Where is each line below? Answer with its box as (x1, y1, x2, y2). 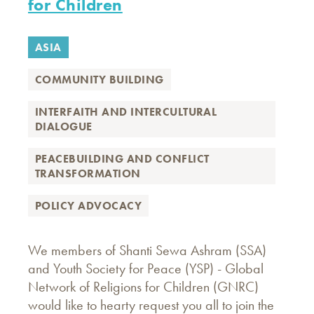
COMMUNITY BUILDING (35, 72, 164, 87)
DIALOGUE (35, 119, 93, 134)
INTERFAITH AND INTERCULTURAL (35, 104, 217, 119)
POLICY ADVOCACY (35, 198, 142, 213)
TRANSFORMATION (35, 166, 141, 181)
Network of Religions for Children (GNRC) (28, 278, 259, 296)
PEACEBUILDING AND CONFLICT (35, 151, 210, 166)
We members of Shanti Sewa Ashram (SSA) (28, 241, 266, 259)
